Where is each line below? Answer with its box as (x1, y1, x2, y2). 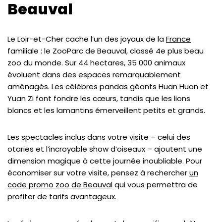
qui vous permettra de (112, 179, 198, 190)
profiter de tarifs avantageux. (7, 191, 116, 202)
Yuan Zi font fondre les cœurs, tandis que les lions (7, 93, 190, 104)
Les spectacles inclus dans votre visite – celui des (7, 132, 190, 142)
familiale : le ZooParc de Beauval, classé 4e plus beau (7, 46, 204, 56)
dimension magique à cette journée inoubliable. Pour (7, 156, 202, 166)
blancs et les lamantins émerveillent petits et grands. (7, 105, 205, 115)
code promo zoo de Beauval (7, 179, 112, 190)
